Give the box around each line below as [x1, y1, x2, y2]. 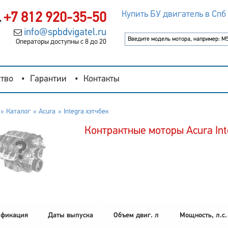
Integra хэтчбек [63, 108, 109, 116]
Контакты [83, 74, 120, 84]
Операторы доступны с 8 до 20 [15, 38, 106, 46]
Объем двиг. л [113, 212, 159, 220]
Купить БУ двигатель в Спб [121, 10, 226, 19]
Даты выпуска [48, 212, 93, 220]
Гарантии [30, 74, 67, 84]
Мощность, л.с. [179, 212, 227, 220]
